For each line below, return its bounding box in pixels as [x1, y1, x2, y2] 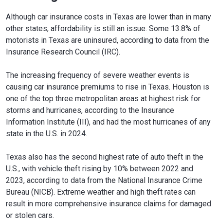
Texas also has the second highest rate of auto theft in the [6, 152, 203, 162]
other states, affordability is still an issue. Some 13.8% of [6, 23, 200, 33]
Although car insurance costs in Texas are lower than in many [6, 12, 211, 21]
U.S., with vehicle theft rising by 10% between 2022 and [6, 163, 193, 173]
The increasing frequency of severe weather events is [6, 70, 189, 80]
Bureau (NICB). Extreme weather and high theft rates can [6, 187, 196, 197]
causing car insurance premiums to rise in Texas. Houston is [6, 82, 209, 91]
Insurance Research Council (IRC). [6, 47, 120, 56]
